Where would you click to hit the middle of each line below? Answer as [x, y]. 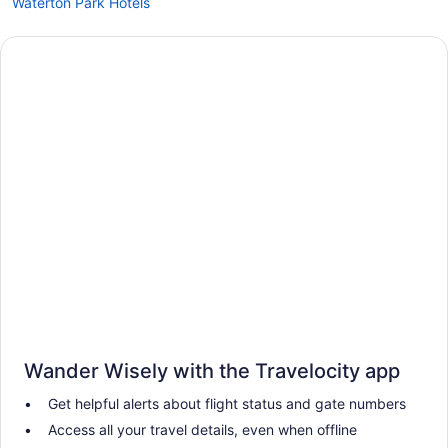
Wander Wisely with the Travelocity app [212, 370]
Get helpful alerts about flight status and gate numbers [227, 403]
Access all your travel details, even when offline [202, 429]
